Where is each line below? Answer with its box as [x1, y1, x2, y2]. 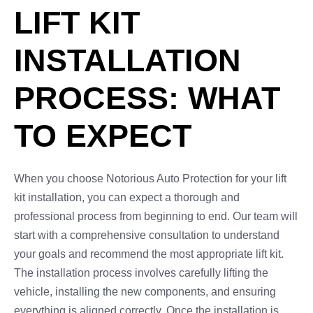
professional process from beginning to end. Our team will [14, 210, 298, 222]
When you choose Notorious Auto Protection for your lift [14, 173, 286, 184]
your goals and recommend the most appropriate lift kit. [14, 248, 284, 260]
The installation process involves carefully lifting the [14, 267, 268, 279]
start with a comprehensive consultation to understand [14, 229, 279, 241]
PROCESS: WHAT [14, 80, 280, 116]
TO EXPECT [14, 118, 191, 154]
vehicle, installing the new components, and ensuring [14, 286, 276, 298]
